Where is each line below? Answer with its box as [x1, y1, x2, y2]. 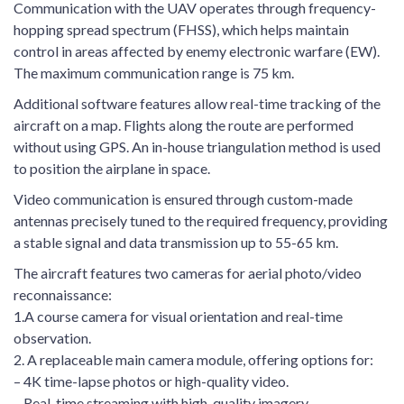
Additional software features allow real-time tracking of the [14, 95, 381, 112]
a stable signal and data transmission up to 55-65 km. [14, 234, 338, 251]
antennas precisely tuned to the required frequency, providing [14, 212, 388, 229]
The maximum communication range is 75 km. [14, 64, 294, 81]
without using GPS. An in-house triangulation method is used [14, 138, 381, 155]
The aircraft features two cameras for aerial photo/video [14, 264, 362, 281]
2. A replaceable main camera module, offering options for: [14, 351, 373, 368]
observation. [14, 329, 91, 346]
